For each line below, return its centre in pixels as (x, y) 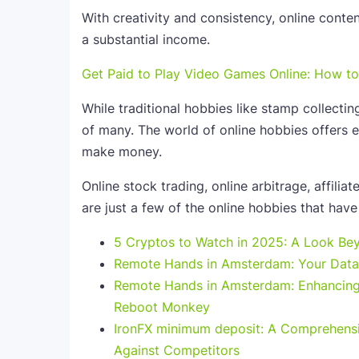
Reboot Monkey (162, 307)
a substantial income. (146, 39)
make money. (122, 151)
